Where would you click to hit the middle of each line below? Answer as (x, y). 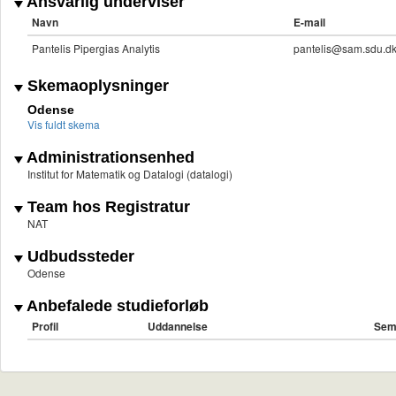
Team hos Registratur (107, 207)
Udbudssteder (79, 257)
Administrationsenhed (109, 158)
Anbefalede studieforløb (116, 306)
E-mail (309, 23)
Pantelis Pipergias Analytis (96, 49)
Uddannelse (178, 327)
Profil (45, 327)
